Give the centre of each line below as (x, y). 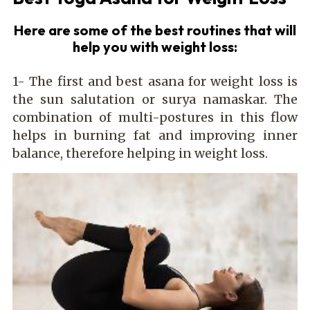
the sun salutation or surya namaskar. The (155, 99)
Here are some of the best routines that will (155, 30)
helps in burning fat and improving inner (155, 135)
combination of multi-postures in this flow (155, 117)
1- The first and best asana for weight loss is (155, 81)
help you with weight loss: (155, 46)
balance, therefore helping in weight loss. (140, 153)
